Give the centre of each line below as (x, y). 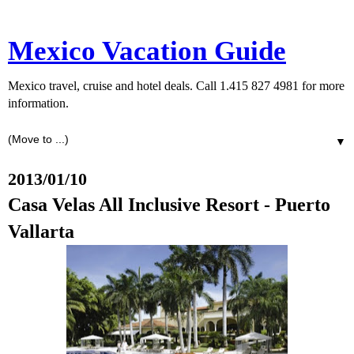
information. (38, 103)
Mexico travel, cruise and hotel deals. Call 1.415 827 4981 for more (176, 86)
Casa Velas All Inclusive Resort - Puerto (169, 204)
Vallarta (41, 231)
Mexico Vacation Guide (147, 51)
